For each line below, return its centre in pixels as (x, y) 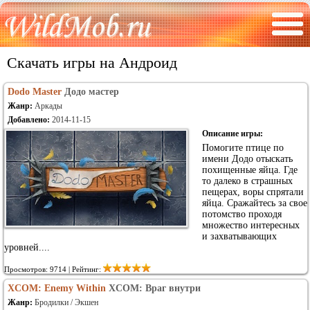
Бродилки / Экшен (66, 302)
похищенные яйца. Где (250, 170)
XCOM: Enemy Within (57, 288)
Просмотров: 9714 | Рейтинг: (54, 269)
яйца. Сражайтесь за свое (255, 203)
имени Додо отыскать (247, 159)
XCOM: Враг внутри (155, 288)
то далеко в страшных (247, 181)
